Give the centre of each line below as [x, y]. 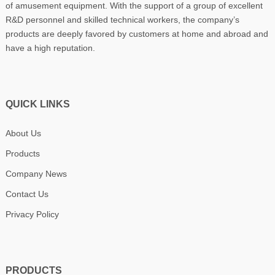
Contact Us [27, 194]
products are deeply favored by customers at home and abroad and [137, 33]
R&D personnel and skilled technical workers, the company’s [122, 19]
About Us [23, 133]
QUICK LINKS [37, 104]
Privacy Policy [32, 214]
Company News [36, 173]
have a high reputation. [50, 48]
